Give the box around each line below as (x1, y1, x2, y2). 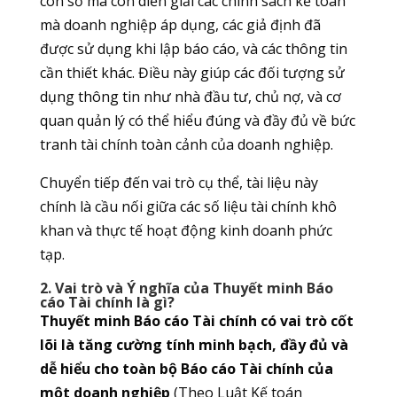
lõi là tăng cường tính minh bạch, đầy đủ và (39, 334, 348, 354)
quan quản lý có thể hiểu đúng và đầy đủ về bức (39, 110, 355, 130)
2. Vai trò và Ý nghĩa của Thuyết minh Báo (39, 277, 333, 298)
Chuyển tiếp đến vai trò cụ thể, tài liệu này (39, 172, 318, 192)
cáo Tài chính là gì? (39, 292, 175, 312)
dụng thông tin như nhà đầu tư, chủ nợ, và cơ (39, 86, 341, 106)
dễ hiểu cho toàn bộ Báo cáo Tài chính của (39, 358, 333, 378)
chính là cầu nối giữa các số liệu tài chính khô (39, 196, 337, 216)
